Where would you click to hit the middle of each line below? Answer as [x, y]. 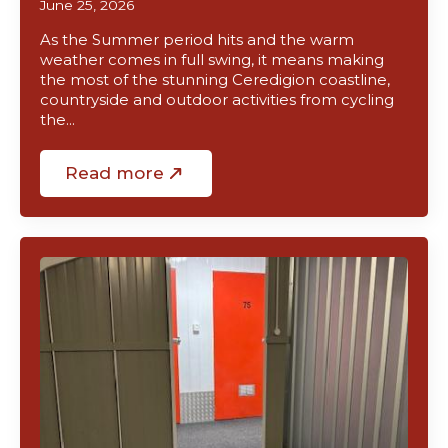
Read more [114, 173]
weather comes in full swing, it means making [212, 60]
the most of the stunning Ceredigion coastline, [215, 80]
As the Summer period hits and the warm [197, 40]
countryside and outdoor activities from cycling [217, 100]
